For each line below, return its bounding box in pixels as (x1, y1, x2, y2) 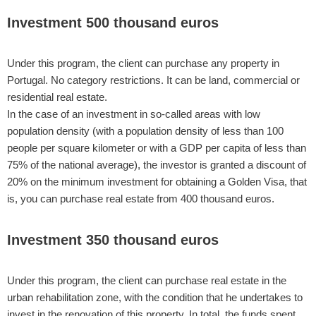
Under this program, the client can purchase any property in (7, 57, 279, 69)
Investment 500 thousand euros (7, 15, 219, 30)
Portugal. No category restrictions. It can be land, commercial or (7, 74, 300, 86)
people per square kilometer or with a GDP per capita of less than (7, 142, 306, 154)
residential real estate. (7, 91, 107, 103)
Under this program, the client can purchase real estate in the (7, 274, 286, 286)
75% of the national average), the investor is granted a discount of (7, 159, 306, 171)
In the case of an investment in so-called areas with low (7, 108, 260, 120)
